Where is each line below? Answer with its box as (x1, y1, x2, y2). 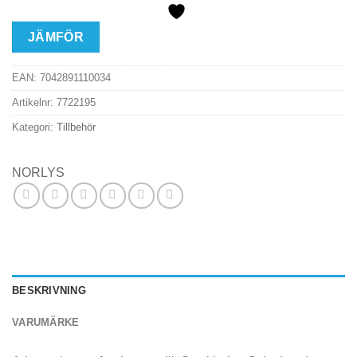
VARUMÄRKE (12, 316, 80, 328)
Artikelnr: (12, 96, 57, 108)
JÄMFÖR (27, 30, 84, 45)
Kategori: (12, 120, 57, 133)
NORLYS (12, 165, 65, 179)
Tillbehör (57, 120, 96, 133)
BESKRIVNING (12, 284, 86, 296)
